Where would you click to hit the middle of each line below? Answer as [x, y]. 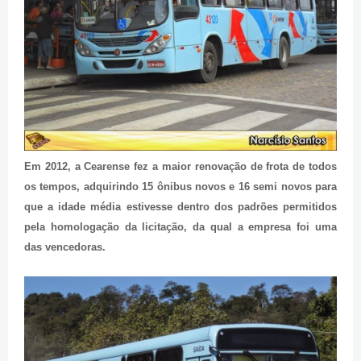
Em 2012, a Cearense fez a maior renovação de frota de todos [180, 166]
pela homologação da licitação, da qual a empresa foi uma [180, 226]
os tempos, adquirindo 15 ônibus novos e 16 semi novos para [180, 186]
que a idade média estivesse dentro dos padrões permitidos [180, 206]
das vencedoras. [65, 247]
